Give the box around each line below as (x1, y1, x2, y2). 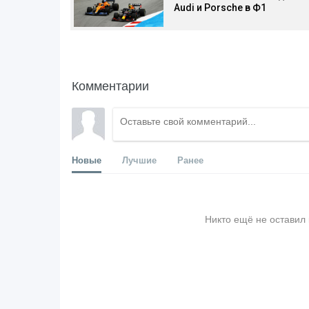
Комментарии (72, 75, 149, 94)
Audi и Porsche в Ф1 (174, 2, 266, 14)
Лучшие (122, 152, 157, 166)
